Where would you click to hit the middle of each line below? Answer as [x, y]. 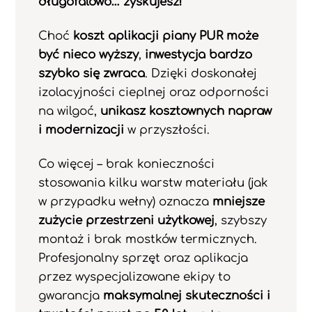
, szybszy [240, 220]
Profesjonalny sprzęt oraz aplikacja [143, 258]
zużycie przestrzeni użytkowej [126, 220]
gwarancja [70, 295]
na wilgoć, [69, 111]
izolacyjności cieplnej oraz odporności [153, 92]
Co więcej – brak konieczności [126, 164]
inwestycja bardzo [198, 54]
